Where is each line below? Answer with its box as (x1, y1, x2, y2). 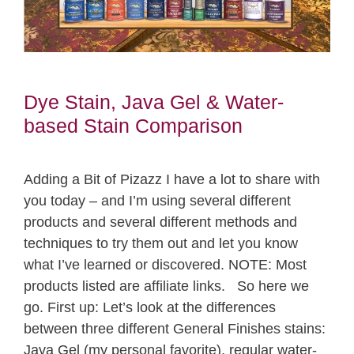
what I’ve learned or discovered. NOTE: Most (24, 256, 307, 273)
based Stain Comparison (24, 114, 243, 137)
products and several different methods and (24, 213, 297, 230)
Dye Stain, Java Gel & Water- (24, 90, 284, 113)
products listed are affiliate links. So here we (24, 277, 309, 294)
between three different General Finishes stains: (24, 320, 326, 337)
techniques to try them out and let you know (24, 235, 298, 251)
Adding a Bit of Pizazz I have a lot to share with (24, 171, 320, 187)
